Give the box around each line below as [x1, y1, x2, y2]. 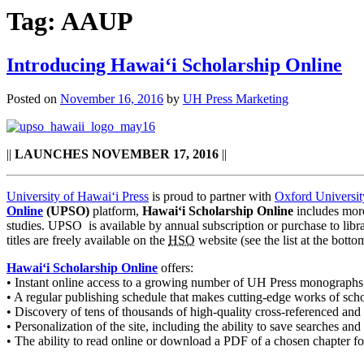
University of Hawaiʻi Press [6, 189, 149, 204]
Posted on [6, 92, 60, 106]
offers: [158, 261, 193, 275]
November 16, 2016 [60, 92, 163, 106]
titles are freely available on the [6, 233, 168, 248]
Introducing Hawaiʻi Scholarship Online [6, 54, 342, 76]
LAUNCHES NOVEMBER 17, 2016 [15, 147, 219, 162]
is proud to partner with [149, 189, 275, 204]
